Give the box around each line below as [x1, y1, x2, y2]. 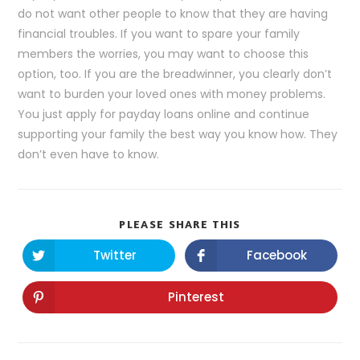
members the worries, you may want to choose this [18, 45, 309, 62]
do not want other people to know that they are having [18, 5, 329, 22]
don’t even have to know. [18, 145, 160, 162]
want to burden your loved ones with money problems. [18, 85, 326, 102]
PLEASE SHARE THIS [119, 216, 241, 231]
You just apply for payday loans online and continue [18, 105, 310, 122]
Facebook [247, 247, 308, 264]
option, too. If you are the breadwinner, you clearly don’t [18, 65, 333, 82]
